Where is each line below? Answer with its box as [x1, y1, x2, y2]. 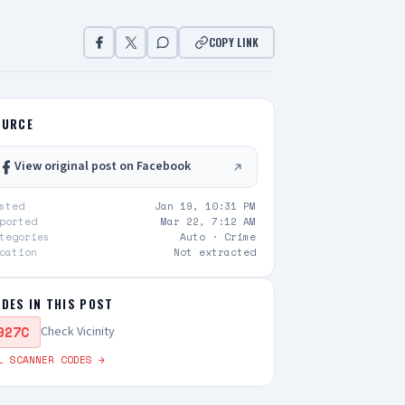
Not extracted [174, 245, 256, 259]
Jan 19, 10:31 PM [155, 199, 256, 213]
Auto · [180, 230, 224, 244]
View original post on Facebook [14, 157, 191, 175]
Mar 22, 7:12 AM [161, 214, 256, 229]
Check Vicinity [41, 323, 115, 341]
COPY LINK [208, 34, 259, 50]
